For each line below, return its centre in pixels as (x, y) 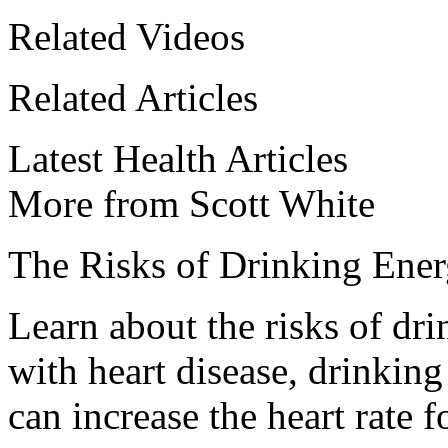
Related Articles (133, 98)
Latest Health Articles (178, 159)
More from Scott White (191, 204)
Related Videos (126, 37)
